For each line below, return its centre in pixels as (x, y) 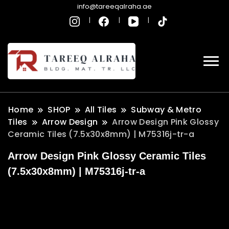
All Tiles (101, 110)
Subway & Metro (166, 110)
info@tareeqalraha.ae (114, 6)
